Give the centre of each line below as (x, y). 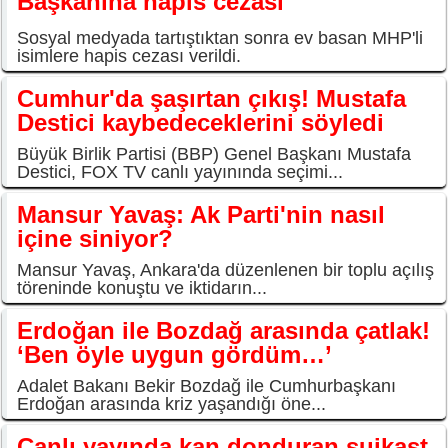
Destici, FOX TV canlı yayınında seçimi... (180, 172)
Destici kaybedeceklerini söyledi (200, 123)
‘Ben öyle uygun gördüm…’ (174, 355)
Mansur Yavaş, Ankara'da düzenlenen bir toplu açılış (225, 270)
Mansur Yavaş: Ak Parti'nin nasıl (201, 215)
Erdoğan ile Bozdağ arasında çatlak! (223, 331)
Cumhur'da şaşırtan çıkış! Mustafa (211, 99)
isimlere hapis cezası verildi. (129, 56)
